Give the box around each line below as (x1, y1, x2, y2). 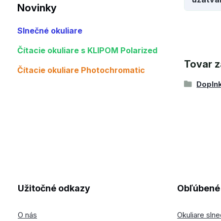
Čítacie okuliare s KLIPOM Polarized (17, 45, 157, 55)
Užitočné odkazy (18, 183, 91, 193)
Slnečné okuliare (17, 26, 82, 36)
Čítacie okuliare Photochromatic (17, 65, 145, 75)
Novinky (17, 2, 57, 14)
